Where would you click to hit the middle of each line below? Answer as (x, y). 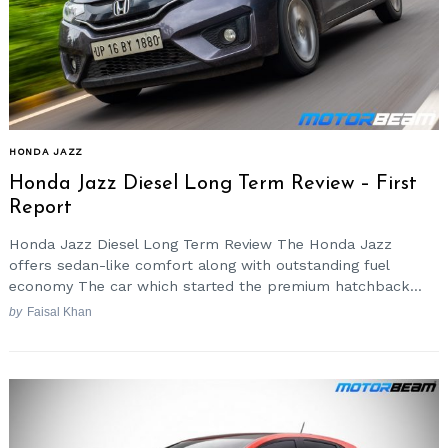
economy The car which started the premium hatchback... (215, 285)
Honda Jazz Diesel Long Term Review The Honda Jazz (200, 243)
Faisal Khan (59, 312)
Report (40, 208)
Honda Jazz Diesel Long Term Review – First (213, 184)
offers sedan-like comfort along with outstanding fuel (199, 264)
